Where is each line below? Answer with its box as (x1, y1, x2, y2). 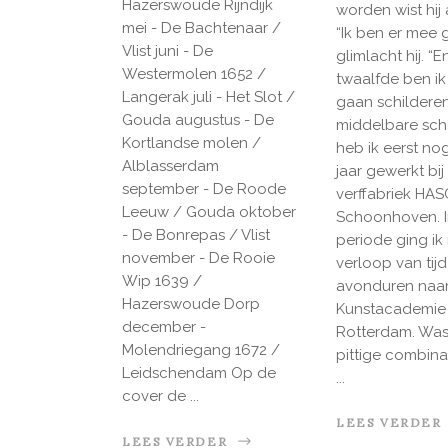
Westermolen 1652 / (122, 65, 266, 84)
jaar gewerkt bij (336, 161, 445, 180)
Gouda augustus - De (122, 111, 274, 130)
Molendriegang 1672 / (122, 341, 280, 360)
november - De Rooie (122, 249, 275, 268)
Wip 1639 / (122, 272, 202, 291)
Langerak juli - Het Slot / (122, 88, 295, 107)
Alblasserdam (122, 157, 219, 176)
